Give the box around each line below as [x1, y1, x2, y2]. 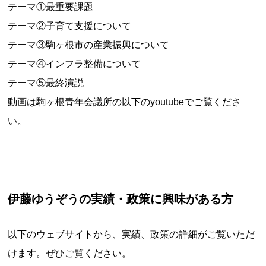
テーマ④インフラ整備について [8, 59, 141, 69]
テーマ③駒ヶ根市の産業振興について [8, 40, 170, 50]
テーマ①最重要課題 [8, 2, 94, 12]
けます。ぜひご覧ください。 [8, 248, 132, 258]
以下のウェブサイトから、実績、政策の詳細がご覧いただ [8, 229, 255, 239]
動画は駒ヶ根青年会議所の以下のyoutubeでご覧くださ [8, 97, 242, 107]
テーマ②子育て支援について [8, 21, 132, 31]
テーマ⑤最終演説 [8, 78, 84, 88]
